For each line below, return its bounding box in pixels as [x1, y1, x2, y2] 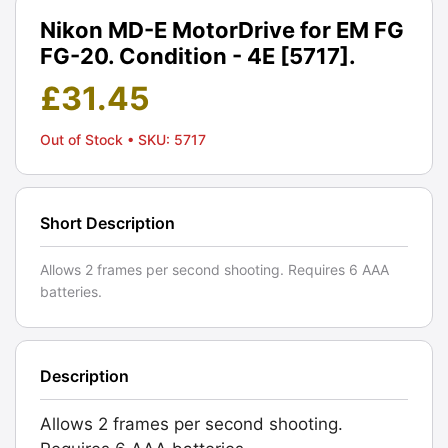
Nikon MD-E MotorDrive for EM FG [40, 16, 404, 43]
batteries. [40, 282, 102, 300]
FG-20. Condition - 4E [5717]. [40, 42, 356, 69]
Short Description [40, 212, 175, 233]
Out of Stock [40, 130, 127, 148]
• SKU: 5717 [127, 130, 206, 148]
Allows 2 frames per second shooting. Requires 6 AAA [40, 260, 389, 278]
